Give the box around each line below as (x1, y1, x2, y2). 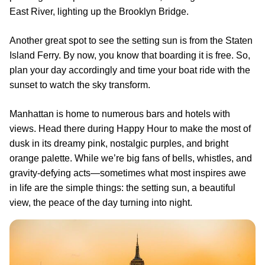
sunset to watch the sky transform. (9, 79, 150, 90)
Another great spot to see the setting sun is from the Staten (9, 35, 253, 46)
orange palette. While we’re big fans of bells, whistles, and (9, 153, 252, 163)
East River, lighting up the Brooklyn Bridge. (9, 6, 189, 17)
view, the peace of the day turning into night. (9, 197, 192, 208)
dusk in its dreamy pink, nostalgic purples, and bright (9, 138, 228, 148)
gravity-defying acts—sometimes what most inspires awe (9, 167, 246, 178)
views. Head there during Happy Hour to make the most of (9, 123, 251, 134)
